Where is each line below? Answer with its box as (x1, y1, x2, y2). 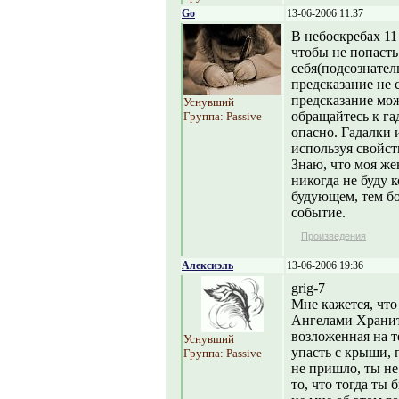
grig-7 (291, 281, 325, 296)
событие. (291, 205, 346, 220)
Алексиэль (182, 259, 233, 272)
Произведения (301, 231, 366, 241)
